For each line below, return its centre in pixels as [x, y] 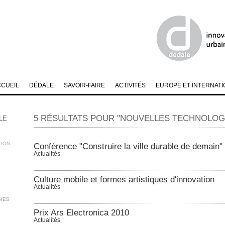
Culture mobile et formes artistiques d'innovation [124, 180]
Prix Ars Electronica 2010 [81, 213]
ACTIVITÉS [130, 85]
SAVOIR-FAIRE [84, 85]
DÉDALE [41, 85]
